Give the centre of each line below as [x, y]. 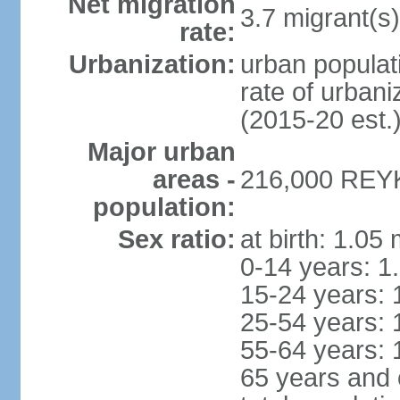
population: [164, 207]
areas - [194, 179]
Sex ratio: [176, 239]
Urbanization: [152, 64]
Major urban [161, 152]
